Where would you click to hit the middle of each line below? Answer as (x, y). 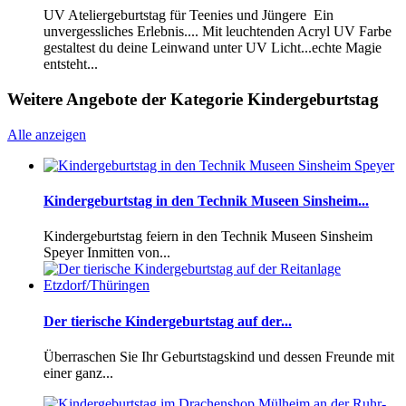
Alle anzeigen (47, 134)
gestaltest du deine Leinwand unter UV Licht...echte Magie (213, 48)
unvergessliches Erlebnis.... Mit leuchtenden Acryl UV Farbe (217, 32)
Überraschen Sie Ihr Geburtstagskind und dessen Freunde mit (219, 356)
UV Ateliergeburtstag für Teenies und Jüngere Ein (188, 15)
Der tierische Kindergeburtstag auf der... (168, 321)
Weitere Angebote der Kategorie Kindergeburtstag (193, 100)
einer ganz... (78, 372)
